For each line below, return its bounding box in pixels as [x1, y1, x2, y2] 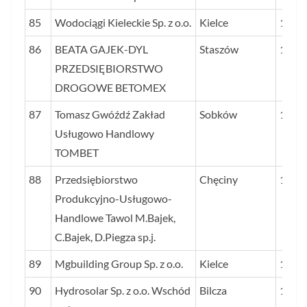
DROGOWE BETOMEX [55, 81, 166, 95]
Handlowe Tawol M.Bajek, [55, 211, 175, 225]
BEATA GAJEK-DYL [55, 42, 148, 56]
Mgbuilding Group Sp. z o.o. [55, 257, 183, 271]
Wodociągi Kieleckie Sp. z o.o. [55, 16, 191, 29]
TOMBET [55, 146, 99, 160]
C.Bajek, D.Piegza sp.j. [55, 230, 156, 244]
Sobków [199, 108, 237, 121]
